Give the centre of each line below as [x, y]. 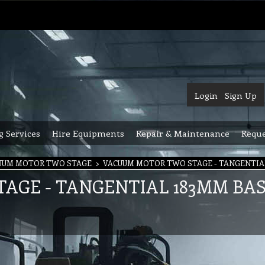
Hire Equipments [88, 133]
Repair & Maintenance [183, 133]
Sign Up [241, 95]
